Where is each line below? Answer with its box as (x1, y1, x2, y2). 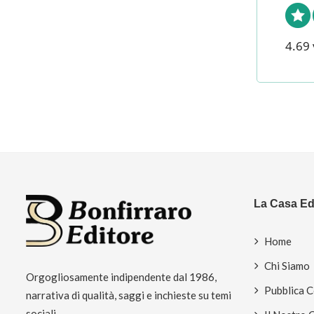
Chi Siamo (264, 259, 310, 272)
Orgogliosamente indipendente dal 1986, (26, 270, 217, 283)
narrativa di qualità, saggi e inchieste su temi (26, 288, 231, 301)
